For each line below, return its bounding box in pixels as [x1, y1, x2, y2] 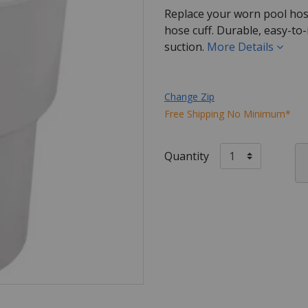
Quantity [164, 148, 209, 164]
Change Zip [164, 89, 214, 103]
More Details [207, 38, 276, 54]
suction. [164, 38, 207, 54]
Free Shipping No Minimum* [164, 107, 291, 120]
